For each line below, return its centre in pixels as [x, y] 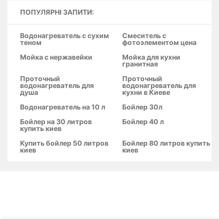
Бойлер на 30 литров [56, 121]
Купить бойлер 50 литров [64, 143]
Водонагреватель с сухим [65, 35]
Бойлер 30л [142, 107]
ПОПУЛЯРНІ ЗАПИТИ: [57, 12]
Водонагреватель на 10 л [63, 107]
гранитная [140, 64]
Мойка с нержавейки [56, 57]
